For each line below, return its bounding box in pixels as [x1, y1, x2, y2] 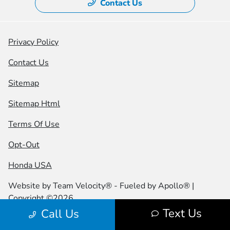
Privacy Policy [8, 36, 59, 48]
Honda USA [8, 159, 52, 171]
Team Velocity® [53, 180, 112, 191]
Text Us [162, 205, 202, 221]
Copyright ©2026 [8, 192, 73, 204]
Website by [8, 180, 53, 191]
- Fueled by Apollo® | [112, 180, 194, 191]
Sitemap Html [8, 98, 60, 109]
